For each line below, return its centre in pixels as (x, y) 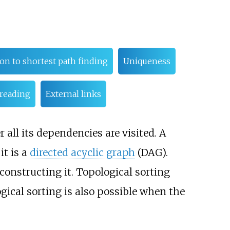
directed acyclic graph (82, 153)
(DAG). (151, 153)
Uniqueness (147, 61)
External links (73, 94)
